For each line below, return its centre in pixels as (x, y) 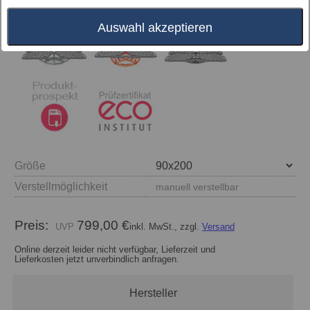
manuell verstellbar (197, 186)
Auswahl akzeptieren (155, 27)
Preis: (35, 225)
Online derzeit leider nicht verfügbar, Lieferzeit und (115, 249)
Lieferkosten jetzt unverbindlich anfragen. (97, 259)
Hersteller (153, 293)
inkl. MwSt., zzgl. (166, 226)
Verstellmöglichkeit (62, 186)
